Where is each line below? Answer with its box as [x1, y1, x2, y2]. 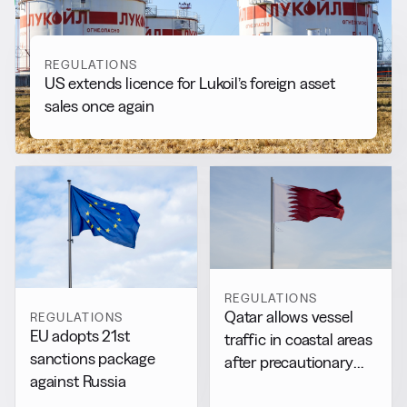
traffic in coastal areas [224, 330, 372, 348]
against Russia [30, 372, 126, 390]
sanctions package [30, 349, 155, 367]
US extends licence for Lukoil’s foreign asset [45, 74, 335, 93]
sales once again [45, 97, 155, 115]
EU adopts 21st [30, 326, 130, 344]
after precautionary [224, 352, 353, 371]
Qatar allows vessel [224, 307, 353, 325]
